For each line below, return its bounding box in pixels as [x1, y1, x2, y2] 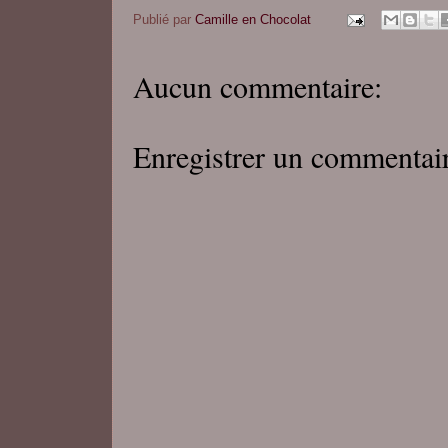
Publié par [133, 11, 195, 27]
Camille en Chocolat [195, 11, 311, 27]
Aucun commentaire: [133, 66, 382, 107]
